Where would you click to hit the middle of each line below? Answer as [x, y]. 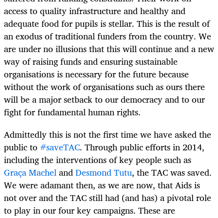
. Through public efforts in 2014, [142, 147]
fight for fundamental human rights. [73, 112]
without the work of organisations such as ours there [104, 86]
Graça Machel [30, 173]
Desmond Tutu [104, 173]
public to [22, 147]
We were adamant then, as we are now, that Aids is [102, 185]
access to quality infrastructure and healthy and [95, 10]
